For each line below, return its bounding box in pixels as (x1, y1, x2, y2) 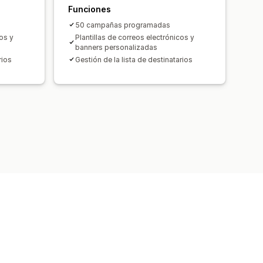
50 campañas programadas (75, 20, 170, 29)
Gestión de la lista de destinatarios (75, 55, 193, 64)
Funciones (68, 4, 111, 14)
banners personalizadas (75, 42, 157, 52)
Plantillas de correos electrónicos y (75, 32, 194, 42)
